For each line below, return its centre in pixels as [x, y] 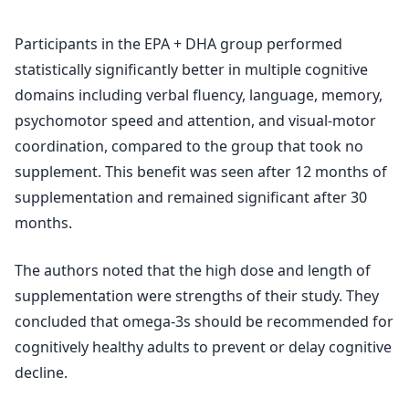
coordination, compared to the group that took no [189, 146]
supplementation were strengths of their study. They [197, 296]
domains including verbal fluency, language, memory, [199, 95]
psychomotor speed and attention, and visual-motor [195, 121]
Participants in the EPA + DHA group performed [178, 44]
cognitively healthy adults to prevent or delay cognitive [203, 347]
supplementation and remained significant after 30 [191, 197]
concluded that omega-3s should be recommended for [204, 321]
